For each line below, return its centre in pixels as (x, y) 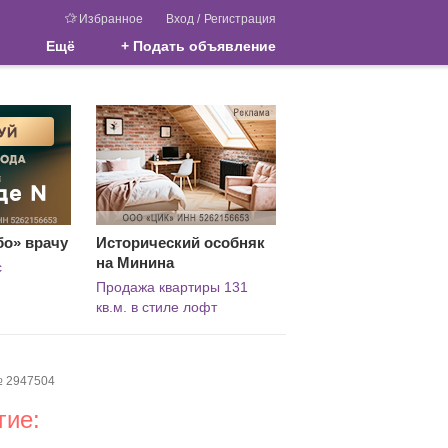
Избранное (111, 19)
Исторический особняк (180, 242)
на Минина (135, 262)
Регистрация (240, 19)
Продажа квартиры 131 (172, 287)
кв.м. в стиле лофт (156, 307)
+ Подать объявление (198, 46)
